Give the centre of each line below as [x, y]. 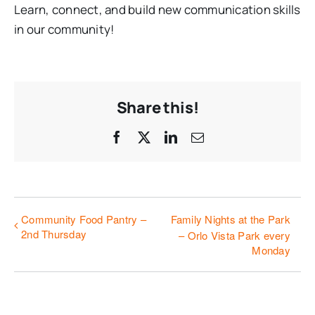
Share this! [157, 107]
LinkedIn [201, 136]
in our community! [64, 29]
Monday [271, 250]
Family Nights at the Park [230, 219]
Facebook [148, 136]
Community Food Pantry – [84, 219]
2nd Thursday [54, 234]
